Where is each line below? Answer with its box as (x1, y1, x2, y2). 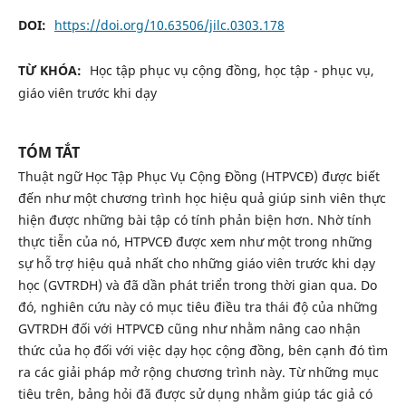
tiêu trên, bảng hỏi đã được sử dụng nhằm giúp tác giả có (17, 385, 372, 402)
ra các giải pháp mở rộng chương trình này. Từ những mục (17, 363, 379, 381)
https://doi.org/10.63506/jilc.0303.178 (53, 15, 285, 34)
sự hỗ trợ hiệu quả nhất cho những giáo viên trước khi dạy (17, 255, 375, 272)
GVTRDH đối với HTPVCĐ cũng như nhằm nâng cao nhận (17, 320, 361, 337)
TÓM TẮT (17, 142, 80, 162)
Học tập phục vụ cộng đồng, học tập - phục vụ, (89, 61, 374, 79)
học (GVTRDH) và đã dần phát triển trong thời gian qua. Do (17, 276, 377, 294)
